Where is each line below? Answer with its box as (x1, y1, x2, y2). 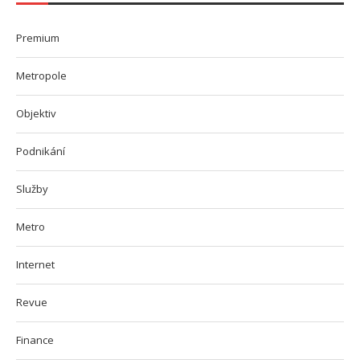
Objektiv (16, 105, 56, 121)
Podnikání (16, 143, 65, 158)
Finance (16, 332, 54, 347)
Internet (16, 256, 55, 272)
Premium (16, 30, 59, 45)
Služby (16, 181, 48, 196)
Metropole (16, 67, 67, 83)
